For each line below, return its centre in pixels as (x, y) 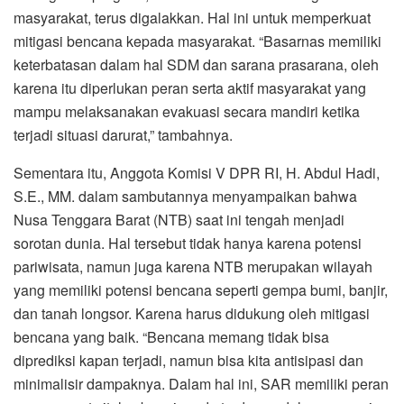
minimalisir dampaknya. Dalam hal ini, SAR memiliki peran (201, 383)
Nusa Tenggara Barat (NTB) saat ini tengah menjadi (179, 219)
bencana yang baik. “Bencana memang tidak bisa (171, 336)
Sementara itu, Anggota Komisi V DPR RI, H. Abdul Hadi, (197, 172)
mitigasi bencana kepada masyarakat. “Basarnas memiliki (197, 41)
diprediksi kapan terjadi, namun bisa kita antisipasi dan (188, 360)
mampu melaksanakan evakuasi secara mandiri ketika (187, 111)
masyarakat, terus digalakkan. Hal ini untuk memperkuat (192, 17)
